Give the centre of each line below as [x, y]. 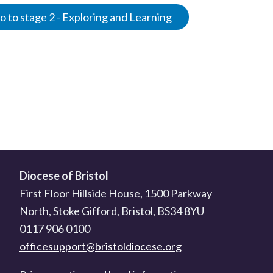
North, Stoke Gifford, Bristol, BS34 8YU [112, 211]
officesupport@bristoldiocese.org [101, 246]
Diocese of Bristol [64, 175]
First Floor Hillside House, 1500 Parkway [116, 193]
